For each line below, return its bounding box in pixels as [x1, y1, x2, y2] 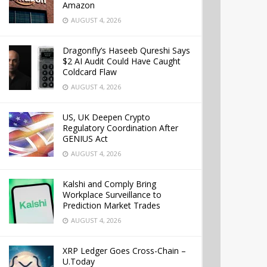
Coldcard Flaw [63, 66, 117, 77]
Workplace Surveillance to [63, 189, 162, 200]
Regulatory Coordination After [63, 122, 178, 133]
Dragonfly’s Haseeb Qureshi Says [63, 45, 190, 56]
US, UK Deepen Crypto [63, 111, 150, 123]
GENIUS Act [63, 133, 108, 144]
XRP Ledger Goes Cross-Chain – [63, 245, 186, 256]
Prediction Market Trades [63, 200, 160, 211]
